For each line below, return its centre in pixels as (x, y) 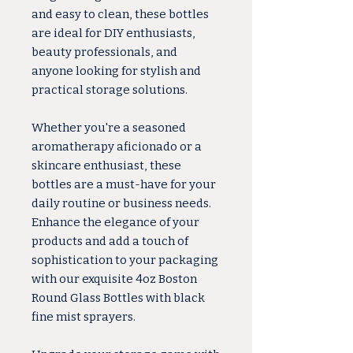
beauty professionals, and (104, 52)
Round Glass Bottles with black (118, 298)
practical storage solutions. (110, 90)
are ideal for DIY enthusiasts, (113, 33)
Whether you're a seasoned (109, 128)
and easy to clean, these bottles (120, 14)
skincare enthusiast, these (106, 165)
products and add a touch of (110, 241)
